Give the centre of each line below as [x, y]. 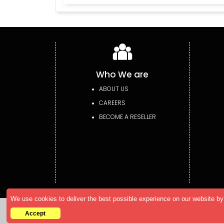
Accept [35, 213]
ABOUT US [113, 88]
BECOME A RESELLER [127, 116]
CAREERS [112, 102]
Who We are [122, 74]
